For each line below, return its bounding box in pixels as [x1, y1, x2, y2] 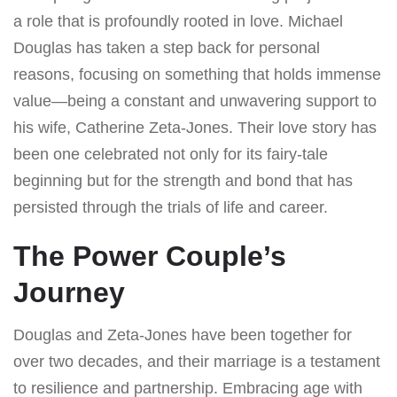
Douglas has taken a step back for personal [13, 38, 320, 57]
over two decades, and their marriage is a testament [13, 352, 380, 370]
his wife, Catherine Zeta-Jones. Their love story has [13, 118, 377, 136]
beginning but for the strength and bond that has [13, 171, 353, 190]
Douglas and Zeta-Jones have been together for [13, 325, 352, 344]
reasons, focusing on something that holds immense [13, 65, 381, 83]
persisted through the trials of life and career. [13, 198, 328, 216]
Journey [13, 276, 125, 308]
